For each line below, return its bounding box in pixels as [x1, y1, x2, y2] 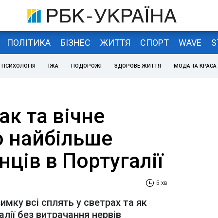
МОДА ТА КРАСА [174, 63, 217, 69]
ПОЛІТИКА [6, 37, 51, 48]
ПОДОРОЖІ [71, 63, 102, 69]
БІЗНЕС [60, 37, 91, 48]
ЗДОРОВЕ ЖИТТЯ [114, 63, 161, 69]
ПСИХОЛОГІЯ [1, 63, 36, 69]
